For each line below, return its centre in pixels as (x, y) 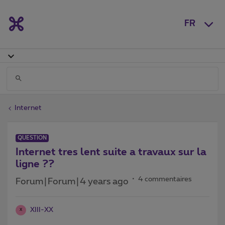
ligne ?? (35, 164)
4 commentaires (165, 179)
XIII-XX (42, 210)
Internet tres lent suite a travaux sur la (111, 152)
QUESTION (32, 138)
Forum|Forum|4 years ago (72, 182)
